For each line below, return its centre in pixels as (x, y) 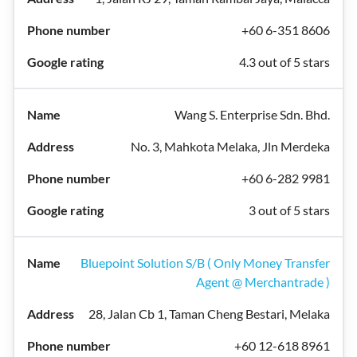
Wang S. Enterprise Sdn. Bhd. (252, 114)
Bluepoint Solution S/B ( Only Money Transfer (205, 263)
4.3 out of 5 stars (284, 62)
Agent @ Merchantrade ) (263, 282)
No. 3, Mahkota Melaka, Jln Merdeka (230, 146)
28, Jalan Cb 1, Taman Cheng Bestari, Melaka (209, 314)
